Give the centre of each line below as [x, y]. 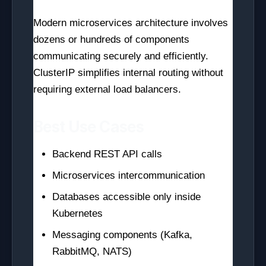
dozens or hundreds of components [111, 39]
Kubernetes [77, 213]
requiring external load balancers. [107, 89]
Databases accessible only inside [126, 197]
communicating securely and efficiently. [121, 56]
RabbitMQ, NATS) [92, 251]
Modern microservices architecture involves [131, 23]
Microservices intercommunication [129, 175]
